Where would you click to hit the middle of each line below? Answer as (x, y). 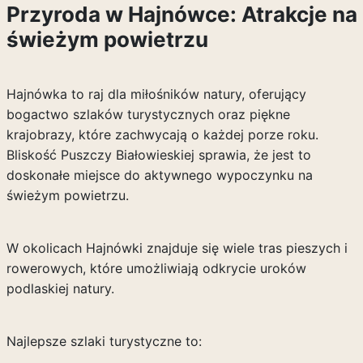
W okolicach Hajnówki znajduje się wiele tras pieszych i (177, 248)
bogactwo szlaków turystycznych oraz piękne (148, 114)
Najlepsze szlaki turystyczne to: (104, 341)
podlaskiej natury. (60, 288)
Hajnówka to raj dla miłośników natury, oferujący (156, 94)
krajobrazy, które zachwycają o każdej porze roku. (162, 135)
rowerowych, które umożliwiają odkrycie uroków (156, 268)
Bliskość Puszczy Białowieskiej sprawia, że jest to (158, 155)
